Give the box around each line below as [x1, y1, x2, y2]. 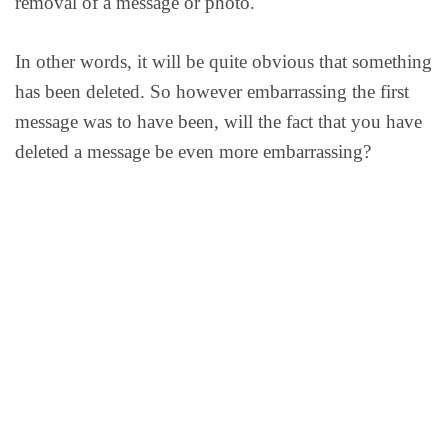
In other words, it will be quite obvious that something [15, 50, 432, 72]
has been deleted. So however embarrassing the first [15, 80, 409, 102]
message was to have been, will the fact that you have [15, 110, 422, 132]
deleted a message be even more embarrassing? [15, 140, 371, 162]
